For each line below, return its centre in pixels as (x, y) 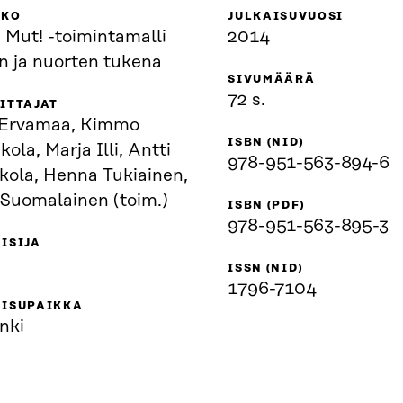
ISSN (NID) (266, 269)
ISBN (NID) (266, 143)
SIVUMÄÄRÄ (272, 80)
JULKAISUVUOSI (286, 17)
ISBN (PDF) (267, 206)
